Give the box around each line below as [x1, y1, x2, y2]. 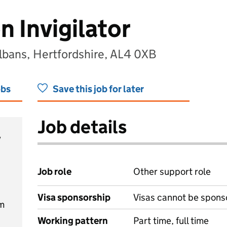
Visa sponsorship [37, 192, 110, 203]
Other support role [133, 166, 211, 177]
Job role [37, 166, 71, 177]
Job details [37, 116, 127, 138]
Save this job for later [53, 83, 144, 95]
